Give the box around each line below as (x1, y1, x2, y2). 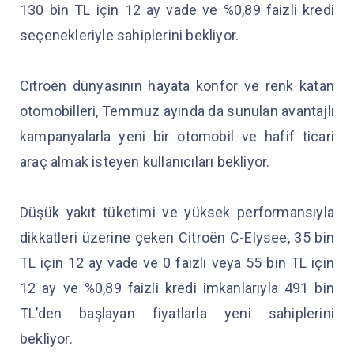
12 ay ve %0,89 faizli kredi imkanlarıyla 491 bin (20, 280, 334, 296)
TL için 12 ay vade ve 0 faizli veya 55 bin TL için (20, 254, 334, 271)
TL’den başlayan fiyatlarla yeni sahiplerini (20, 305, 334, 322)
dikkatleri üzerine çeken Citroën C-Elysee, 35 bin (20, 229, 334, 246)
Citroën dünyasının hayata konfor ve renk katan (20, 77, 334, 94)
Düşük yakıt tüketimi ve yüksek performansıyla (20, 204, 334, 220)
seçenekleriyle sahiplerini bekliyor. (20, 27, 243, 43)
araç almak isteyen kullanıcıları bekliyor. (20, 153, 273, 170)
